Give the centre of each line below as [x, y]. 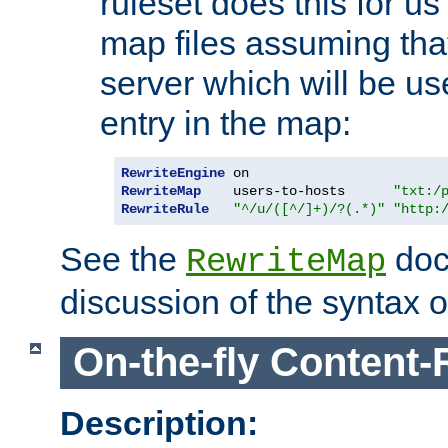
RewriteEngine [173, 172]
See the [123, 258]
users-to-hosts [297, 190]
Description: [159, 423]
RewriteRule [165, 208]
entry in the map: [225, 122]
